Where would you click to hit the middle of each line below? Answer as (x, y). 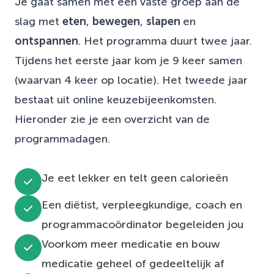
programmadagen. (62, 139)
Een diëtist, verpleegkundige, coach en (142, 205)
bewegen (116, 21)
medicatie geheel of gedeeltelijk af (133, 263)
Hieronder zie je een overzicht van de (112, 119)
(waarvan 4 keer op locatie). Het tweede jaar (131, 80)
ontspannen (46, 41)
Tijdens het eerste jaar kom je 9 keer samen (128, 60)
